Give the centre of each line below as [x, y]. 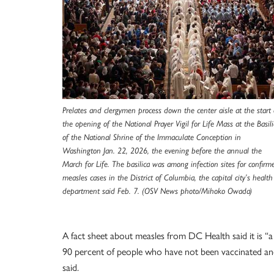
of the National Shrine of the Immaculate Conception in [152, 137]
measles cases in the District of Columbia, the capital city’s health [168, 177]
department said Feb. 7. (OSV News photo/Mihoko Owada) [157, 191]
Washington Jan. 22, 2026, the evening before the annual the [162, 150]
